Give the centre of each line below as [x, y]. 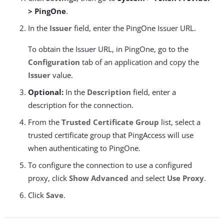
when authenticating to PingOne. [84, 148]
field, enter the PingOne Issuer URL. [134, 28]
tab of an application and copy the [139, 62]
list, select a [180, 122]
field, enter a [153, 92]
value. [62, 75]
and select [148, 178]
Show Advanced [99, 178]
